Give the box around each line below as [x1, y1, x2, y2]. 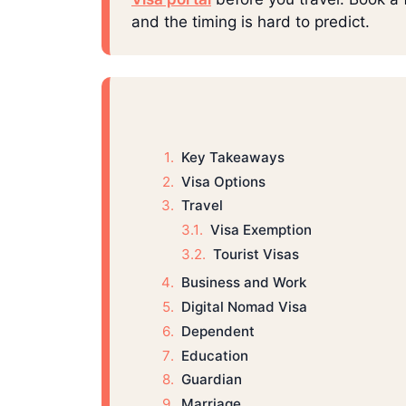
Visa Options [180, 172, 266, 190]
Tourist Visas [212, 246, 299, 264]
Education [180, 346, 248, 364]
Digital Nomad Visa [180, 298, 307, 316]
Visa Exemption [209, 221, 312, 239]
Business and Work [180, 274, 306, 292]
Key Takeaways [180, 148, 285, 166]
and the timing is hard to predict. [131, 13, 370, 32]
